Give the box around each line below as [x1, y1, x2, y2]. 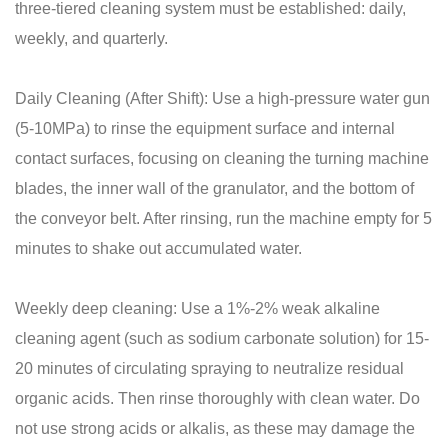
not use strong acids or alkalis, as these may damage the [15, 419, 415, 437]
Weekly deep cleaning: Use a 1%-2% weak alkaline [15, 299, 380, 317]
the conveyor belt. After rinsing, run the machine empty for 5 [15, 209, 432, 227]
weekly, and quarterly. [15, 29, 168, 47]
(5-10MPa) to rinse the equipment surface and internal [15, 119, 395, 137]
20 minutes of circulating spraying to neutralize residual [15, 359, 404, 377]
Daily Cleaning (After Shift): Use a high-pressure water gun [15, 89, 430, 107]
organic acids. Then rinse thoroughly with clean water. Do [15, 389, 420, 407]
